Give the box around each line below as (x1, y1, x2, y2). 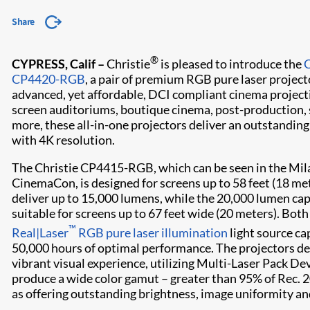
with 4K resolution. (12, 132, 115, 147)
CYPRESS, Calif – (12, 56, 107, 71)
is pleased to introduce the (158, 56, 304, 71)
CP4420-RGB (12, 71, 85, 86)
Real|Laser (12, 225, 69, 240)
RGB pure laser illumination (76, 225, 228, 240)
